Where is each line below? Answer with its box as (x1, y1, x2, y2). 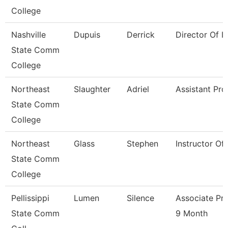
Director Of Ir (176, 30, 226, 40)
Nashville (11, 30, 46, 40)
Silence (127, 193, 154, 203)
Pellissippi (11, 193, 49, 203)
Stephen (127, 138, 158, 149)
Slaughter (74, 84, 110, 94)
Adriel (127, 84, 149, 94)
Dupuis (74, 30, 100, 40)
